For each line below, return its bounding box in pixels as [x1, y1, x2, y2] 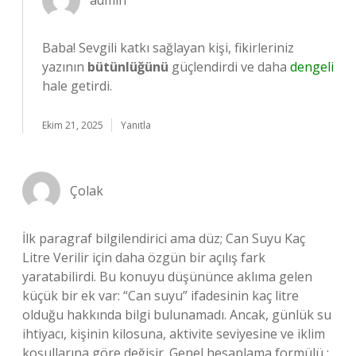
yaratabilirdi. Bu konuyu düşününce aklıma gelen [22, 268, 312, 285]
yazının [42, 58, 87, 75]
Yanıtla [121, 118, 151, 132]
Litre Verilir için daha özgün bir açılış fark [22, 249, 265, 266]
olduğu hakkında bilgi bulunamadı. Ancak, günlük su [22, 306, 331, 323]
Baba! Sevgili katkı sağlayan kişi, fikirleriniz [42, 39, 294, 56]
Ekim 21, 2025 [42, 118, 103, 132]
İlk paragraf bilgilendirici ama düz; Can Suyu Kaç [22, 230, 305, 247]
